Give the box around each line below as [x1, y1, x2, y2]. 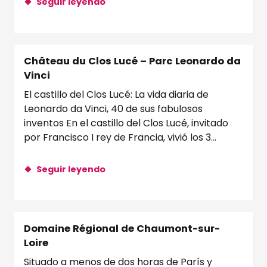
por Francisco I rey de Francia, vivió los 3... [24, 131, 216, 145]
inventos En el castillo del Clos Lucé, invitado [24, 116, 228, 131]
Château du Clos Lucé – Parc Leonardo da [24, 54, 241, 69]
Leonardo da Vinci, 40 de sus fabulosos [24, 102, 203, 116]
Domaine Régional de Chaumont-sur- [24, 221, 220, 235]
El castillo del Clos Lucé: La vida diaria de [24, 88, 209, 102]
